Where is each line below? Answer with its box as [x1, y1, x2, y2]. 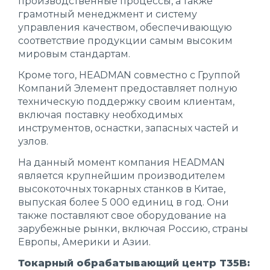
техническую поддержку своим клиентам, [18, 96, 234, 107]
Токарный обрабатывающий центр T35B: [18, 257, 250, 269]
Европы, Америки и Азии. [18, 236, 151, 248]
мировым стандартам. [18, 48, 130, 60]
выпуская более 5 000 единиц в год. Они [18, 196, 229, 208]
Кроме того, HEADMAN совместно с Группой [18, 69, 240, 81]
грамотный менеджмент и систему [18, 8, 197, 20]
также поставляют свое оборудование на [18, 210, 226, 221]
